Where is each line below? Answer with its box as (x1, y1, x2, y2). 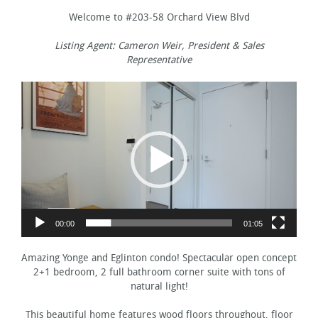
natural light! (130, 280, 188, 292)
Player (158, 96, 187, 109)
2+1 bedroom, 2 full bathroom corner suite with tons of (33, 265, 285, 278)
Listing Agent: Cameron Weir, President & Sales (54, 40, 264, 53)
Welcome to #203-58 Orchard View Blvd (68, 11, 250, 24)
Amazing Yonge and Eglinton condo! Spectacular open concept (21, 251, 297, 264)
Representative (126, 54, 192, 67)
